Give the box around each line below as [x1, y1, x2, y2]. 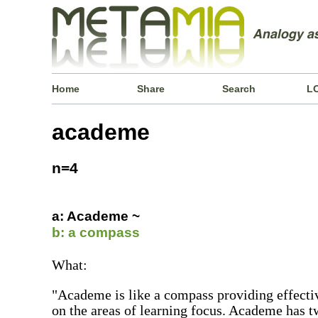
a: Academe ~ [52, 208, 141, 224]
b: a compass [52, 224, 141, 240]
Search [221, 83, 256, 94]
